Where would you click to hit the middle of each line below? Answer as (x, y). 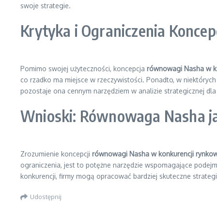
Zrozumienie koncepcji (56, 154)
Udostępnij (46, 196)
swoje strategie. (46, 6)
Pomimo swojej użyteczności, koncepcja (84, 69)
